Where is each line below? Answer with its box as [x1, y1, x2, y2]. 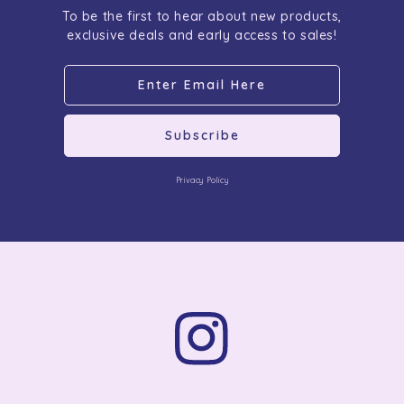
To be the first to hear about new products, [62, 7, 342, 24]
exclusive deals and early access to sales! [67, 26, 337, 43]
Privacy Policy [175, 174, 229, 185]
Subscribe [164, 127, 240, 144]
